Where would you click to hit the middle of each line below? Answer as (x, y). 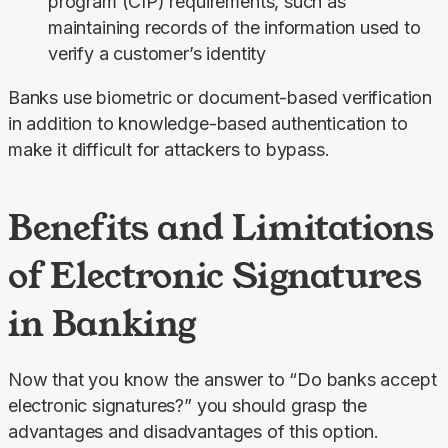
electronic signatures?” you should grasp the (188, 405)
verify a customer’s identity (157, 53)
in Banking (102, 322)
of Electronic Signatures (215, 274)
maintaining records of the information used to (234, 27)
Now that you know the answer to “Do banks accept (222, 379)
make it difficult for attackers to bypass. (169, 149)
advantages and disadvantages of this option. (194, 431)
